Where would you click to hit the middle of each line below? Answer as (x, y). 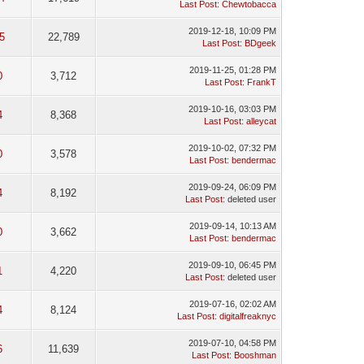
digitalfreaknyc (247, 316)
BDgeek (260, 43)
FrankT (261, 82)
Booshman (255, 355)
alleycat (261, 121)
